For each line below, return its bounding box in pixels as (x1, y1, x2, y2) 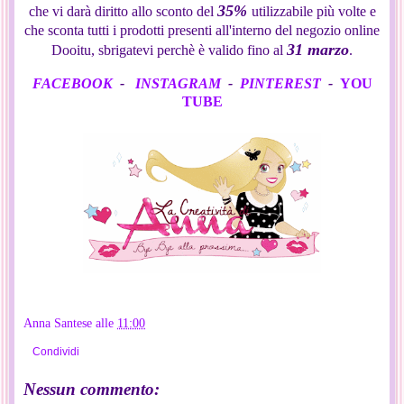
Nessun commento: (23, 380, 160, 399)
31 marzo (287, 40, 349, 59)
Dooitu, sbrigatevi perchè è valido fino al (51, 41, 287, 58)
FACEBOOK (32, 75, 113, 91)
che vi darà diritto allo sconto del (28, 3, 217, 19)
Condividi (32, 344, 79, 358)
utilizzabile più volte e (251, 3, 376, 19)
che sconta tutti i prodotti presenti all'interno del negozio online (24, 22, 380, 38)
